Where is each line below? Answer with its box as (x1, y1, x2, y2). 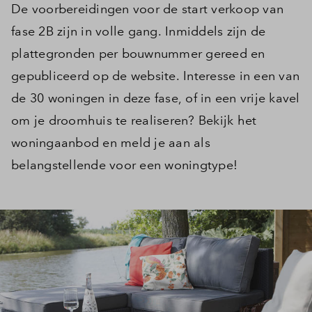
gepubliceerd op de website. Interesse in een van (11, 68, 299, 84)
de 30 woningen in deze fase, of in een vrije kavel (11, 90, 300, 106)
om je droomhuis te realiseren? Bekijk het (11, 112, 257, 128)
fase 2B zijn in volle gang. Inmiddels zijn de (11, 23, 266, 39)
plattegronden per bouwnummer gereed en (11, 45, 265, 61)
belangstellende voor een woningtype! (11, 157, 242, 173)
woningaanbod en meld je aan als (11, 134, 210, 150)
